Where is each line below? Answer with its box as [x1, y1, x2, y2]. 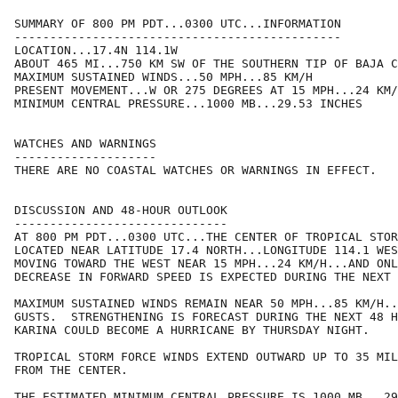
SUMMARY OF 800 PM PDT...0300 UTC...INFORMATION [14, 17, 341, 31]
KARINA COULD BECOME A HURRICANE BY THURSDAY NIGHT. [14, 323, 370, 338]
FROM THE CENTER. [14, 363, 128, 378]
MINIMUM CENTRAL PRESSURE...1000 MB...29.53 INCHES [14, 97, 362, 111]
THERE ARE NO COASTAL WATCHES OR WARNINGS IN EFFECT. [14, 163, 377, 178]
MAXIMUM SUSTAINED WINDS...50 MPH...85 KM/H [14, 70, 313, 84]
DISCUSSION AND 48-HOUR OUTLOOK [14, 203, 227, 218]
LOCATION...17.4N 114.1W [14, 44, 178, 58]
